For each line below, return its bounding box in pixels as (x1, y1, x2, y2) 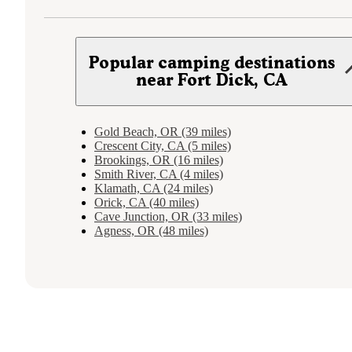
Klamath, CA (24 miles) (94, 181, 213, 196)
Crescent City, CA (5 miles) (94, 139, 231, 153)
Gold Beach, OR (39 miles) (94, 125, 231, 139)
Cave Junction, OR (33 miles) (94, 210, 242, 224)
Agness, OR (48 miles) (94, 224, 208, 238)
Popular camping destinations (89, 53, 335, 73)
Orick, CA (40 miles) (94, 196, 199, 210)
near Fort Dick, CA (136, 70, 288, 90)
